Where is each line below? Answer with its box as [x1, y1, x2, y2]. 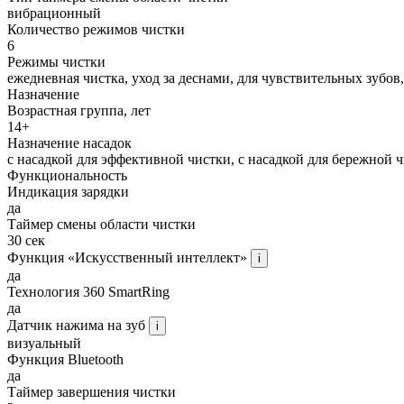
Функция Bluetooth [7, 351, 124, 367]
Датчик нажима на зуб [7, 317, 149, 333]
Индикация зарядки [7, 183, 129, 199]
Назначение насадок [7, 134, 132, 151]
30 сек [7, 232, 45, 248]
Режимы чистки [7, 53, 106, 69]
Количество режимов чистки [7, 21, 185, 37]
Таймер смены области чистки [7, 216, 196, 232]
